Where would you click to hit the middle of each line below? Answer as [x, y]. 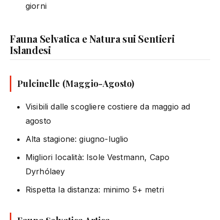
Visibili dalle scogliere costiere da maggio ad [108, 106]
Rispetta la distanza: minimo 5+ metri [95, 189]
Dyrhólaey [45, 171]
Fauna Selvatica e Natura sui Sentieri [92, 38]
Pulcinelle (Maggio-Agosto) [76, 83]
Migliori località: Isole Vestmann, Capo [98, 157]
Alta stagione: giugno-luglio [77, 139]
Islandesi [30, 50]
